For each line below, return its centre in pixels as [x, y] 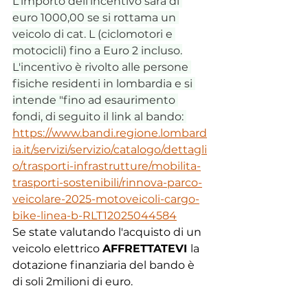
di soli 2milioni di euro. [73, 281]
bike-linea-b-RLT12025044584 [95, 215]
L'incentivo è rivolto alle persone [102, 67]
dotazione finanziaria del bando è [105, 265]
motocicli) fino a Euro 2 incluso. [97, 50]
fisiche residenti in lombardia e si [104, 83]
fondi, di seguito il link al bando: [99, 116]
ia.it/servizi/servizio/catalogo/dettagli [110, 149]
